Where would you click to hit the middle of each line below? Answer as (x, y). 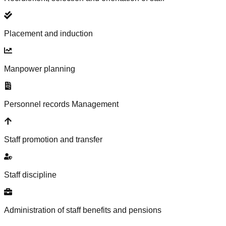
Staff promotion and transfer (53, 139)
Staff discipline (30, 175)
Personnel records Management (61, 104)
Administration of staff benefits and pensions (83, 210)
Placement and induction (48, 33)
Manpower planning (40, 69)
